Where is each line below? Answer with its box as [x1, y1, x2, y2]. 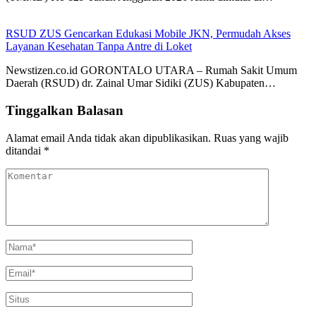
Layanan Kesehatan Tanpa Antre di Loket [6, 40, 192, 53]
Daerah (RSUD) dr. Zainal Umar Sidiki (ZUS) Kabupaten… [6, 77, 276, 90]
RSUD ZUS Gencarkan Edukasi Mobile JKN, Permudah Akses [6, 28, 291, 40]
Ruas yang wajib [214, 131, 288, 144]
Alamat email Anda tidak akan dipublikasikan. [6, 131, 211, 144]
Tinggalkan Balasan [6, 103, 123, 119]
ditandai [6, 144, 44, 157]
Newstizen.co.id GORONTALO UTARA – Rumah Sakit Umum [6, 64, 297, 77]
